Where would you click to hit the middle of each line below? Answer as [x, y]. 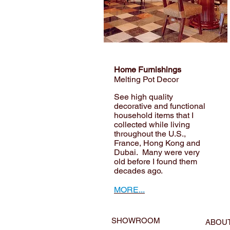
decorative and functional [160, 106]
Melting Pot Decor [146, 79]
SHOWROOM [136, 221]
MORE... [129, 190]
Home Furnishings [148, 70]
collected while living [152, 124]
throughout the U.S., [150, 134]
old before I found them [156, 161]
